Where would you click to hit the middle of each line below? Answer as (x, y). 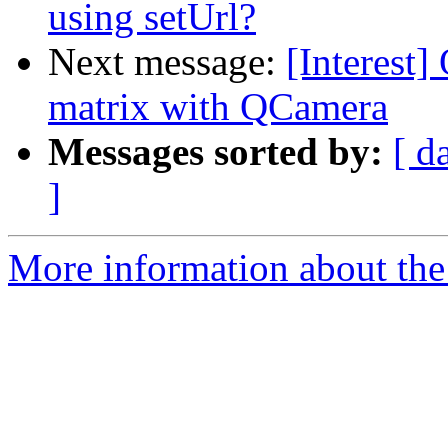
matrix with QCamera (218, 107)
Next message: (167, 62)
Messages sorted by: (215, 152)
